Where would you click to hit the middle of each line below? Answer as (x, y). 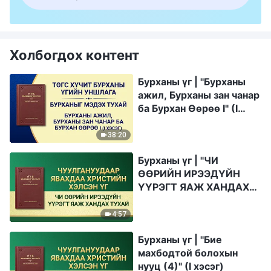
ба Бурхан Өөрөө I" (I (188, 108)
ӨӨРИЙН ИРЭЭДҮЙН (189, 174)
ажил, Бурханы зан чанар (199, 95)
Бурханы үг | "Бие (180, 240)
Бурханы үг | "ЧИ (178, 161)
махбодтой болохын (188, 253)
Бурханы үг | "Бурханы (192, 81)
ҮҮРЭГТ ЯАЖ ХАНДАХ (194, 187)
